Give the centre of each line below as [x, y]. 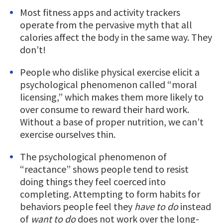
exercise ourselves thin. [68, 134]
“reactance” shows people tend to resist [104, 169]
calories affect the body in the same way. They [116, 37]
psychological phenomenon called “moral [109, 84]
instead [195, 206]
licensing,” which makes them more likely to [112, 97]
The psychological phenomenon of [93, 156]
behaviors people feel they [77, 206]
